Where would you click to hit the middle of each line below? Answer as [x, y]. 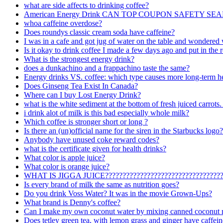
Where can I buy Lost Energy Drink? [82, 95]
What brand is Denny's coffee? [72, 202]
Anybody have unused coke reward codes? [92, 139]
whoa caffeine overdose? [63, 23]
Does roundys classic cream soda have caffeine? [99, 32]
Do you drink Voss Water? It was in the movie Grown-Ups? [118, 193]
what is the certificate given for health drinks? [95, 148]
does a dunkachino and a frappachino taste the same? [107, 68]
